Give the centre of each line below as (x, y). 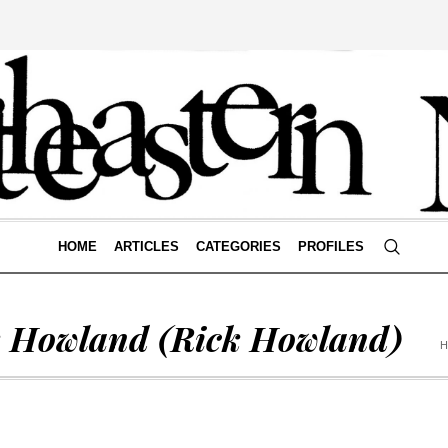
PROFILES (331, 246)
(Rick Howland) (276, 338)
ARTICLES (146, 246)
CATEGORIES (238, 246)
